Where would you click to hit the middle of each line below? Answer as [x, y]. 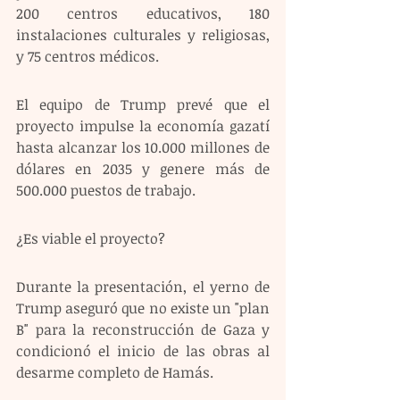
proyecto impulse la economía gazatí [143, 125]
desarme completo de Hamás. [115, 372]
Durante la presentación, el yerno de [143, 286]
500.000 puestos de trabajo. [106, 190]
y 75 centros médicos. [87, 56]
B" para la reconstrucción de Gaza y [143, 329]
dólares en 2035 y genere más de [143, 168]
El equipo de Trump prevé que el [143, 104]
